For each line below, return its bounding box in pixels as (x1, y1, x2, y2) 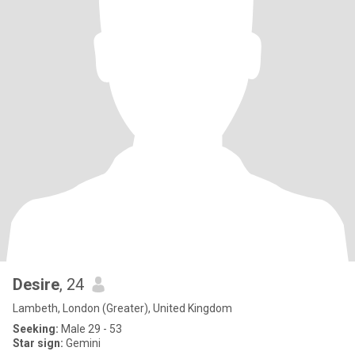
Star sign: (13, 337, 63, 349)
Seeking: (13, 323, 59, 335)
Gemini (63, 337, 101, 349)
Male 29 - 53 (59, 323, 122, 335)
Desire (13, 275, 59, 294)
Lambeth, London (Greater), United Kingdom (13, 302, 232, 315)
